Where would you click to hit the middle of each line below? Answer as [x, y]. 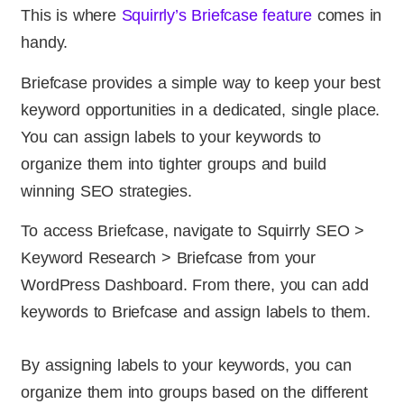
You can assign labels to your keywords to [171, 137]
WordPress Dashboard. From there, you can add [195, 285]
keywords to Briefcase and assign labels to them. [196, 312]
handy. [45, 43]
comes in [347, 16]
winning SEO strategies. [106, 191]
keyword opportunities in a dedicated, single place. [201, 110]
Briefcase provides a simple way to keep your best [201, 83]
